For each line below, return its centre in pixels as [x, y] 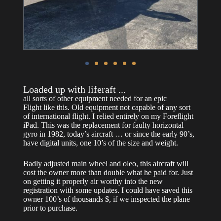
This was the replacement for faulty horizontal [112, 125]
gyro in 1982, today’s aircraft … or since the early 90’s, [109, 134]
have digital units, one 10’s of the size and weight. [100, 143]
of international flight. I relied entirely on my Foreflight [108, 116]
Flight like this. [47, 107]
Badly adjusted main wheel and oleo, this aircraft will [106, 163]
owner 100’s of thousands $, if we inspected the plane [106, 199]
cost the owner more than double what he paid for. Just [108, 172]
